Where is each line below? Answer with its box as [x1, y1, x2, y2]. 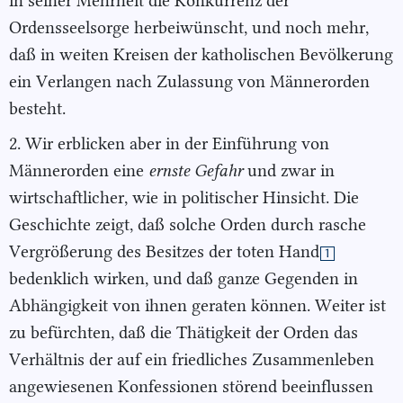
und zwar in [243, 160, 335, 181]
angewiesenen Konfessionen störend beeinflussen [9, 376, 373, 397]
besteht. [9, 98, 66, 120]
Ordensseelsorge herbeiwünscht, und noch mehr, [9, 17, 369, 39]
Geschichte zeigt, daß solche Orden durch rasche [9, 214, 366, 235]
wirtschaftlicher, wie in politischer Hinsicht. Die [9, 187, 359, 208]
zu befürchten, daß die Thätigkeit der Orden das [9, 322, 358, 343]
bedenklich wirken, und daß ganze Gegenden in [9, 268, 358, 289]
